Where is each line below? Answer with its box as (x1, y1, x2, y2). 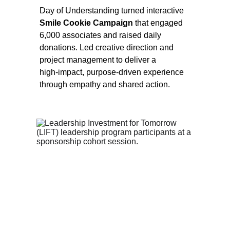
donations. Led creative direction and (40, 43, 176, 52)
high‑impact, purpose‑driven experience (40, 68, 186, 76)
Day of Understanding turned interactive (40, 6, 186, 15)
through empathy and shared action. (40, 80, 170, 89)
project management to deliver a (40, 55, 159, 64)
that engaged (135, 18, 185, 27)
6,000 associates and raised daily (40, 31, 164, 40)
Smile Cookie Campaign (40, 18, 136, 27)
